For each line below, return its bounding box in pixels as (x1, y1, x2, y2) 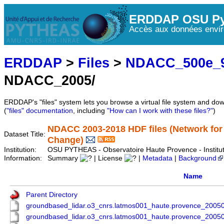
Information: (4, 154, 44, 162)
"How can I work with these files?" (107, 107, 213, 115)
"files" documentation (6, 107, 73, 115)
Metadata (142, 154, 172, 162)
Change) (47, 135, 83, 145)
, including (73, 107, 107, 115)
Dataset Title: (4, 130, 47, 138)
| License (92, 154, 124, 162)
